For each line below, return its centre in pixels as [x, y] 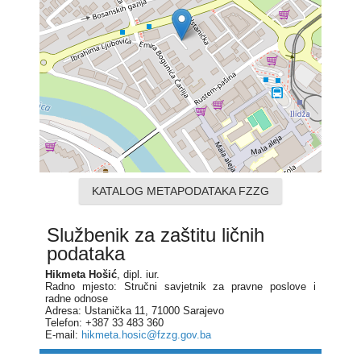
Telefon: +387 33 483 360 [104, 323]
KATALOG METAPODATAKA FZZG [180, 191]
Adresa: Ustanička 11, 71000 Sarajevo [134, 311]
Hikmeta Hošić [81, 275]
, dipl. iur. [138, 275]
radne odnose [76, 299]
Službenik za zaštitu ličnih [155, 235]
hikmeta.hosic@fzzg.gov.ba [146, 335]
